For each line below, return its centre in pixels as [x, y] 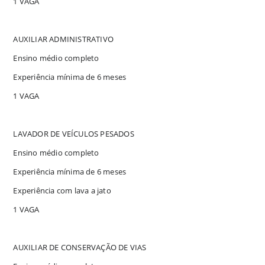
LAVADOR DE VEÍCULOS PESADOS [74, 133]
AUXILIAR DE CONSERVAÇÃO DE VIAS [80, 247]
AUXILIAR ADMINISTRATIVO [64, 39]
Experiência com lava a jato [62, 190]
